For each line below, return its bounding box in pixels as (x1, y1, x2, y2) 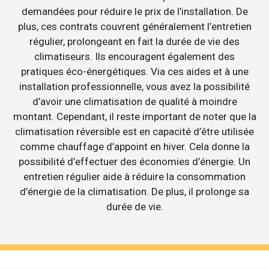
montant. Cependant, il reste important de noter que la (13, 110, 256, 122)
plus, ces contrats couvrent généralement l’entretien (17, 20, 252, 32)
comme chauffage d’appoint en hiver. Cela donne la (19, 140, 250, 153)
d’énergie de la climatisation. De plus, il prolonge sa (20, 185, 249, 198)
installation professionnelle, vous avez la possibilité (19, 80, 250, 92)
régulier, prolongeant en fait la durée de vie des (29, 35, 240, 47)
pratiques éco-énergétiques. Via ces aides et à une (20, 65, 249, 77)
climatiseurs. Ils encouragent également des (34, 50, 235, 62)
